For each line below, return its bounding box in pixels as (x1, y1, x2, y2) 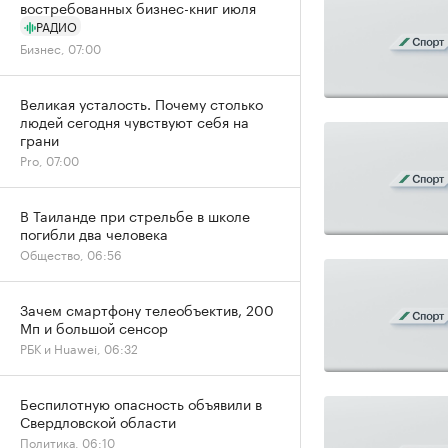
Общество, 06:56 (20, 244, 122, 263)
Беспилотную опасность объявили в (20, 392, 262, 414)
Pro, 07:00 (20, 150, 79, 169)
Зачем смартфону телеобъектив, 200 (20, 298, 274, 320)
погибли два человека (20, 222, 168, 244)
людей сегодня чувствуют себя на (20, 110, 249, 132)
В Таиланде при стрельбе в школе (20, 204, 250, 226)
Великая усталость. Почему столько (20, 92, 263, 114)
